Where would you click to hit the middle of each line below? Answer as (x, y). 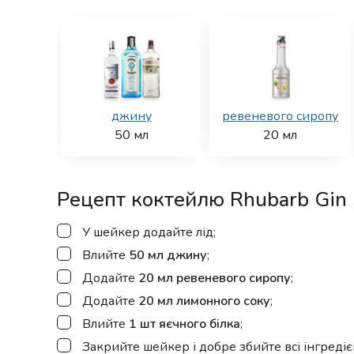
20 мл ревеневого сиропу (215, 279)
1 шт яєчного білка (185, 324)
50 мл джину (168, 256)
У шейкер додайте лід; (149, 233)
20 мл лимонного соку (204, 301)
